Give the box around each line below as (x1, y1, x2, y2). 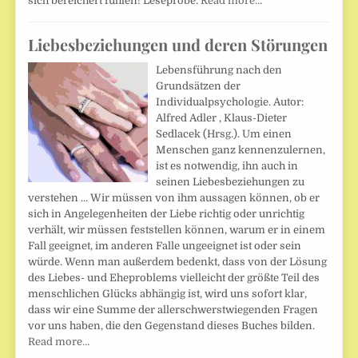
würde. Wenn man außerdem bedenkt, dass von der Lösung (28, 255, 328, 268)
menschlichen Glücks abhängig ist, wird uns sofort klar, (28, 287, 308, 300)
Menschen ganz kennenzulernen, (156, 143, 326, 156)
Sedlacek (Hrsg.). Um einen (156, 127, 292, 140)
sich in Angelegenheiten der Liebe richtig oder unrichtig (28, 207, 305, 220)
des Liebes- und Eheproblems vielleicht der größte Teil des (28, 271, 320, 284)
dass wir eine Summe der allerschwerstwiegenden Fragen (28, 303, 319, 316)
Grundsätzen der (156, 79, 241, 92)
